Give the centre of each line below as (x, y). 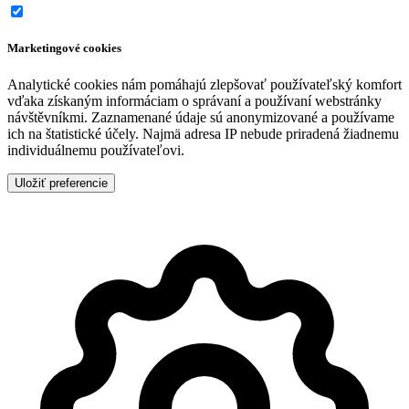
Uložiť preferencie (61, 183)
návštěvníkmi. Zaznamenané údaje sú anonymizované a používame (201, 117)
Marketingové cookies (64, 48)
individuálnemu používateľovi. (96, 150)
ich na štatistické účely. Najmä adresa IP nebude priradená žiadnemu (203, 133)
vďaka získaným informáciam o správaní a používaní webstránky (194, 100)
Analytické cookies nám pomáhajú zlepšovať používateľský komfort (204, 84)
